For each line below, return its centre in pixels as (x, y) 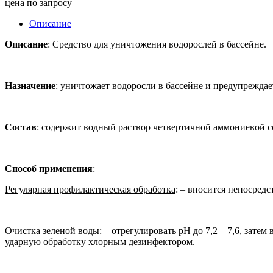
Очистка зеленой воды (52, 230)
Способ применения (49, 168)
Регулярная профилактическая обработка (90, 189)
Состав (21, 127)
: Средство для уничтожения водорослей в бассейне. (157, 44)
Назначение (30, 85)
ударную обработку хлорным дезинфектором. (100, 241)
